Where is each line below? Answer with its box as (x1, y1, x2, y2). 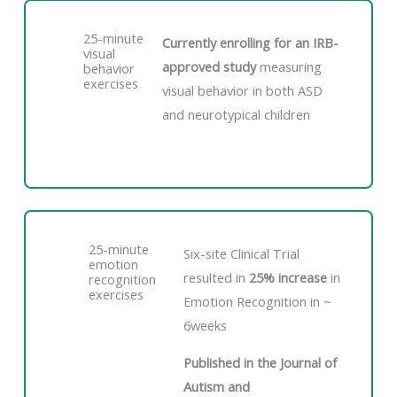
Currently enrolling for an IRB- (161, 33, 339, 51)
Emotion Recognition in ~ (183, 292, 332, 311)
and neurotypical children (161, 105, 310, 123)
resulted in (183, 269, 250, 287)
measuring (259, 57, 322, 75)
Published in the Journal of (183, 354, 338, 372)
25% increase (249, 269, 331, 287)
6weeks (183, 316, 228, 335)
